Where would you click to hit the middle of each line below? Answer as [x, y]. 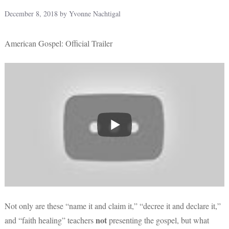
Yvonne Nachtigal [95, 14]
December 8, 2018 [31, 14]
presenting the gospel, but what [158, 220]
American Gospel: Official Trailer [59, 43]
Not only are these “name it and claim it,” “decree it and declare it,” [113, 205]
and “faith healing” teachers [50, 220]
